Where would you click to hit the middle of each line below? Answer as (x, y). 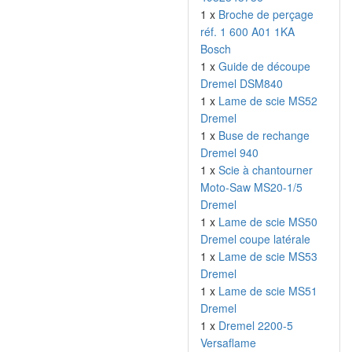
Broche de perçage (266, 14)
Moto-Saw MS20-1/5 (251, 187)
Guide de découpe (264, 66)
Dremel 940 (229, 152)
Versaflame (228, 343)
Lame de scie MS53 (268, 256)
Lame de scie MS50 (268, 222)
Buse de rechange (264, 135)
